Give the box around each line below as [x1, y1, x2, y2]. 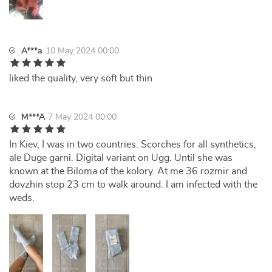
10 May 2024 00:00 [46, 47, 119, 55]
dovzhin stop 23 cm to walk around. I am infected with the [9, 180, 257, 189]
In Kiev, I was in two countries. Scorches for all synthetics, [9, 140, 256, 149]
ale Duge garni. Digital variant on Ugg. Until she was [9, 153, 233, 163]
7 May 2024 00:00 [48, 113, 117, 121]
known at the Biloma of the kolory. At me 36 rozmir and [9, 166, 247, 176]
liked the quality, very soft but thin [9, 73, 152, 83]
